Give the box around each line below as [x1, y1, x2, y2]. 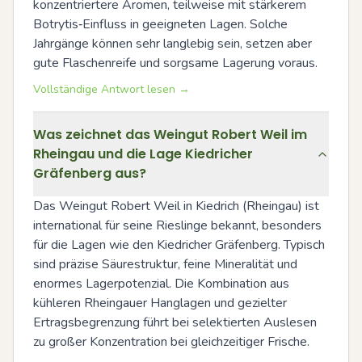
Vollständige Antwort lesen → [33, 82, 190, 97]
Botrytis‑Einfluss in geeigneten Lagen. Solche [33, 15, 288, 33]
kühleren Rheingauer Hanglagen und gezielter [33, 294, 287, 312]
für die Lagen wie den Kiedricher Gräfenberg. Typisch [33, 236, 325, 254]
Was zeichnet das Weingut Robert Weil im [33, 125, 307, 144]
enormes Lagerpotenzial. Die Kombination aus [33, 275, 289, 293]
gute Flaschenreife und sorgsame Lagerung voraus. [33, 54, 318, 72]
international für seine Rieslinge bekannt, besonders [33, 217, 322, 234]
